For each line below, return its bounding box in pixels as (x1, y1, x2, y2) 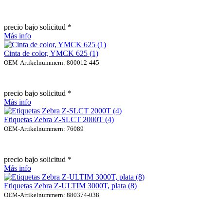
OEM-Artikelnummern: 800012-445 (4, 58, 99, 66)
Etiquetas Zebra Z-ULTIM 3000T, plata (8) (4, 181, 137, 190)
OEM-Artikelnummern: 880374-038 (4, 191, 99, 199)
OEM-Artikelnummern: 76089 (4, 125, 84, 132)
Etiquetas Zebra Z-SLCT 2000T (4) (4, 115, 114, 124)
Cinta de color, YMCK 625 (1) (4, 49, 98, 57)
